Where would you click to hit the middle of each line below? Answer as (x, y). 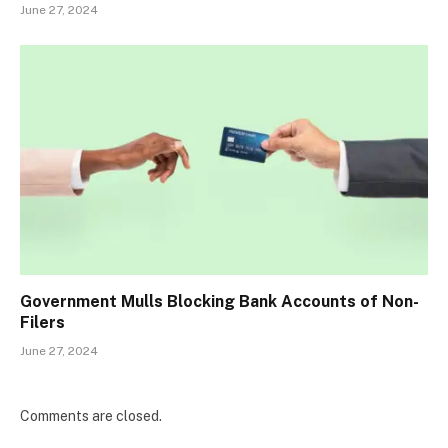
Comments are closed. (91, 415)
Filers (42, 322)
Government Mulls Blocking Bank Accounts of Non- (219, 301)
